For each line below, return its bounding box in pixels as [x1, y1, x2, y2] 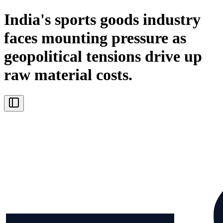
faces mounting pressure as [4, 29, 186, 47]
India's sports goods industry [4, 10, 201, 29]
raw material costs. [4, 66, 132, 84]
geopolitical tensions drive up [4, 47, 202, 66]
